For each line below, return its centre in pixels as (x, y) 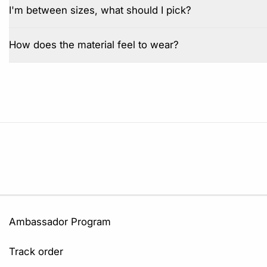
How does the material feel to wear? (94, 45)
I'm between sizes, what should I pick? (100, 10)
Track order (36, 251)
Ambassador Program (60, 222)
